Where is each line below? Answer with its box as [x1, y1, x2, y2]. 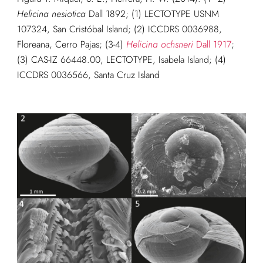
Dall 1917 [193, 37, 231, 51]
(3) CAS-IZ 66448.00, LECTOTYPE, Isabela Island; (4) [16, 52, 226, 66]
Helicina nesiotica [16, 6, 86, 21]
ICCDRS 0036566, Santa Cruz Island [16, 68, 160, 82]
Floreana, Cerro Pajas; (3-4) [16, 37, 126, 51]
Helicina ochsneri [126, 37, 193, 51]
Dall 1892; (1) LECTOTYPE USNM [85, 6, 219, 21]
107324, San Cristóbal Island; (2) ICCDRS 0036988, [16, 22, 225, 36]
